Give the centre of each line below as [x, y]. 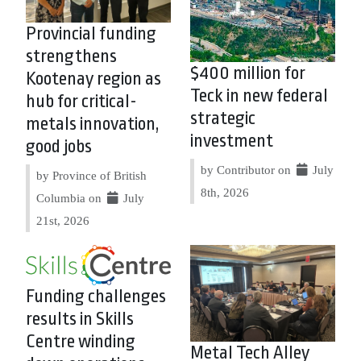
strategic [223, 118]
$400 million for [248, 73]
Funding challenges [96, 297]
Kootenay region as [93, 79]
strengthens [71, 57]
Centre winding [81, 342]
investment [232, 141]
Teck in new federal [259, 95]
